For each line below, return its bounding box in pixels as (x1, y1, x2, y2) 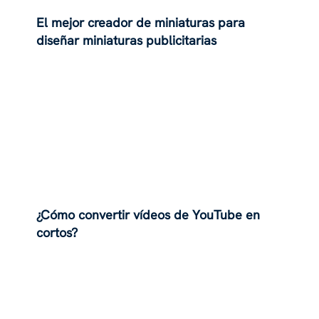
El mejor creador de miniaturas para (36, 14, 246, 31)
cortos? (36, 224, 78, 241)
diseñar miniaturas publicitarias (36, 31, 217, 48)
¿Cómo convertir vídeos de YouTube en (36, 206, 261, 224)
